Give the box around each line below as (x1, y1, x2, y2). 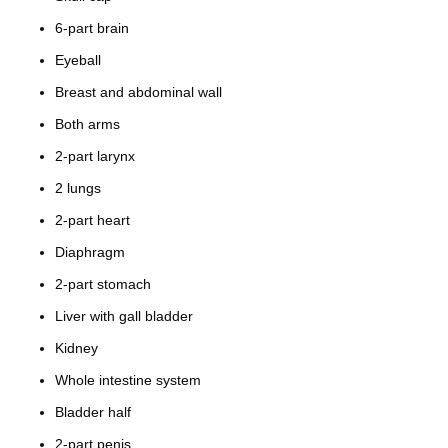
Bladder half (55, 404, 131, 421)
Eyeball (55, 52, 101, 69)
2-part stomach (55, 276, 151, 293)
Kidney (55, 340, 98, 357)
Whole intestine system (55, 372, 201, 389)
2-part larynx (55, 148, 135, 165)
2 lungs (55, 180, 101, 197)
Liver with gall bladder (55, 308, 193, 325)
